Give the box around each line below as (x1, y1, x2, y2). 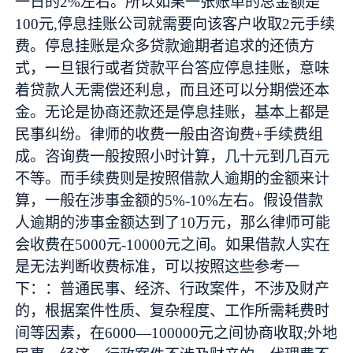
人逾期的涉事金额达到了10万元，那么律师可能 (15, 214, 331, 231)
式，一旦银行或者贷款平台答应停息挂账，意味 (15, 59, 330, 76)
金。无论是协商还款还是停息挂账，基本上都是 (15, 103, 330, 121)
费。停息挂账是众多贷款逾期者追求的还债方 (15, 37, 315, 54)
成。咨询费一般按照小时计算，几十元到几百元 (15, 147, 330, 165)
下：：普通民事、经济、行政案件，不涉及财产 (15, 280, 330, 297)
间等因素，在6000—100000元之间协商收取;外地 (15, 324, 338, 341)
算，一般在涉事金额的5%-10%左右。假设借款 (15, 191, 324, 209)
